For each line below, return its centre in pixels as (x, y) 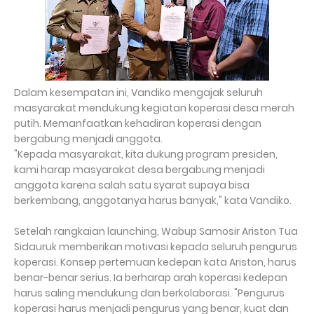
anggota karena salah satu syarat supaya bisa (132, 185)
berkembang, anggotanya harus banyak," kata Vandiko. (153, 200)
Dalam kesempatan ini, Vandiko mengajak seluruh (138, 93)
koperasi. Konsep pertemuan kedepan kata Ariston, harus (155, 262)
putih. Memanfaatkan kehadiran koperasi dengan (138, 123)
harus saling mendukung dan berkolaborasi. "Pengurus (149, 293)
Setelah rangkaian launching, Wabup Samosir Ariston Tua (156, 231)
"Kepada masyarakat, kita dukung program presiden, (146, 154)
